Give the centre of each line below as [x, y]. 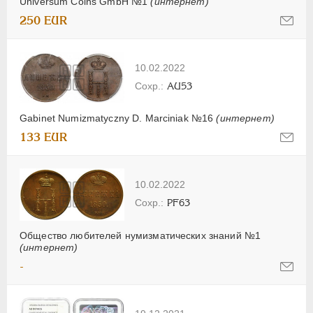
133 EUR [44, 137]
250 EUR [44, 20]
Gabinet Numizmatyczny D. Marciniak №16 [118, 118]
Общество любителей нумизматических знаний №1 [140, 235]
